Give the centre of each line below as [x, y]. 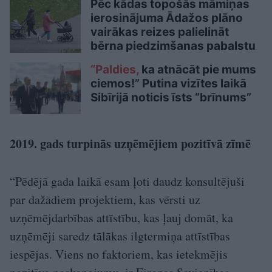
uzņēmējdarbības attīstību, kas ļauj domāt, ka [121, 217]
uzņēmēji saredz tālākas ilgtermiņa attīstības [120, 236]
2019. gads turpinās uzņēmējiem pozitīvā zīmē [130, 143]
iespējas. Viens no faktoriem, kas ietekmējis [119, 254]
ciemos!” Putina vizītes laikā [168, 83]
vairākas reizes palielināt [160, 32]
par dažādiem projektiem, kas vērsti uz [105, 199]
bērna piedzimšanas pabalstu [173, 46]
